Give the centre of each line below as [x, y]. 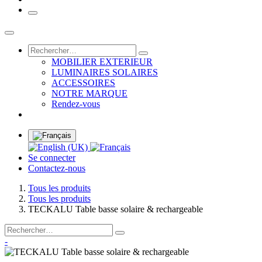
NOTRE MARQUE [89, 94]
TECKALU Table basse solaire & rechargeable [116, 209]
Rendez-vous [76, 104]
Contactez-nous [57, 168]
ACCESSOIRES [83, 83]
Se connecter [52, 158]
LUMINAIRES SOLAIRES [105, 73]
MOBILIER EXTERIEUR [102, 62]
